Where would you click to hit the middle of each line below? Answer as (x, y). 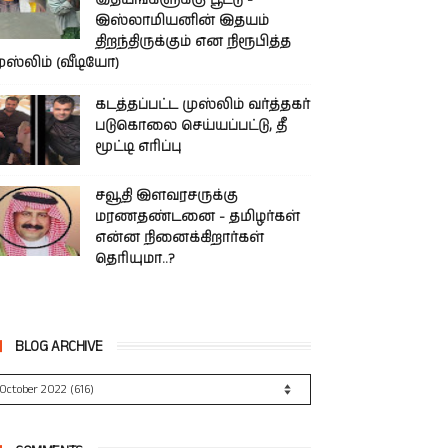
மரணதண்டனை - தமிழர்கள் (197, 217)
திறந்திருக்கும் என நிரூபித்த (193, 42)
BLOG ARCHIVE (59, 346)
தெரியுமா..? (135, 259)
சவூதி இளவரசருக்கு (166, 196)
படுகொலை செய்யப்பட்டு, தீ (191, 126)
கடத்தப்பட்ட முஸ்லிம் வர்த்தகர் (202, 105)
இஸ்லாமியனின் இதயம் (182, 21)
